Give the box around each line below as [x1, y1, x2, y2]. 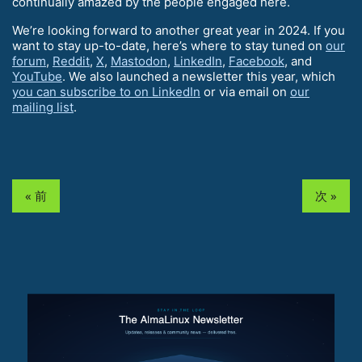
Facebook [229, 53, 284, 69]
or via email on [200, 84, 290, 100]
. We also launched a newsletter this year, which [62, 69, 335, 85]
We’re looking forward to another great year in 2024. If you [12, 23, 345, 39]
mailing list [12, 99, 74, 116]
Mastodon [111, 53, 167, 69]
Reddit [53, 53, 90, 69]
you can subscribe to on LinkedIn [12, 84, 200, 100]
